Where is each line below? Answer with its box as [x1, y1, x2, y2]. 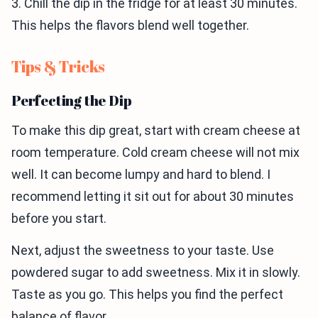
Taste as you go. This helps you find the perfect [11, 287, 283, 302]
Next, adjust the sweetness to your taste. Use [11, 243, 274, 258]
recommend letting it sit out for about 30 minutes [11, 189, 294, 204]
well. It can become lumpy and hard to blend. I [11, 167, 270, 182]
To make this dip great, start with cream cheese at [11, 123, 300, 138]
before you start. [11, 211, 106, 226]
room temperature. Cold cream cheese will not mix [11, 145, 300, 160]
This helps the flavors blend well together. [11, 18, 249, 33]
